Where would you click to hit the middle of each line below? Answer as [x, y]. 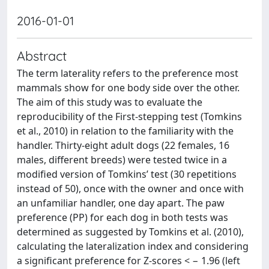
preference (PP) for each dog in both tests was [122, 217]
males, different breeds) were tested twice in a [122, 159]
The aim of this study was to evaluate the [110, 102]
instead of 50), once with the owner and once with [130, 188]
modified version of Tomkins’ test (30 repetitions [127, 174]
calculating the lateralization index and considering [133, 246]
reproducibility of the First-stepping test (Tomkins [129, 116]
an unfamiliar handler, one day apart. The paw [121, 203]
